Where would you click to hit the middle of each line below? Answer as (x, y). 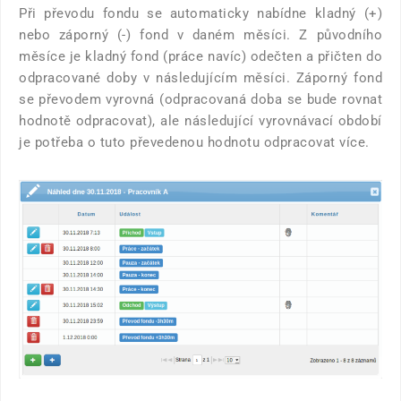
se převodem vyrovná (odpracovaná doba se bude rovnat (200, 100)
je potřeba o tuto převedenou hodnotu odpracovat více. (194, 143)
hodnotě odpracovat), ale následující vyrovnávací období (200, 121)
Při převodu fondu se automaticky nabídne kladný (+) (200, 14)
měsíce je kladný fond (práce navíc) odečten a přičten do (200, 57)
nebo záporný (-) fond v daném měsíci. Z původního (200, 35)
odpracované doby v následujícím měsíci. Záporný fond (200, 78)
